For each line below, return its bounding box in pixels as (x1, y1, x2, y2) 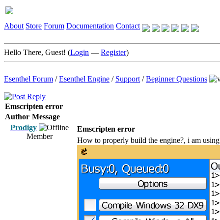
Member (27, 132, 53, 140)
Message (32, 112, 60, 121)
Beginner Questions (146, 75, 207, 83)
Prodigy (10, 123, 37, 132)
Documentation (66, 22, 114, 30)
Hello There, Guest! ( (4, 48, 70, 56)
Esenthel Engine (59, 75, 110, 83)
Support (115, 75, 140, 83)
